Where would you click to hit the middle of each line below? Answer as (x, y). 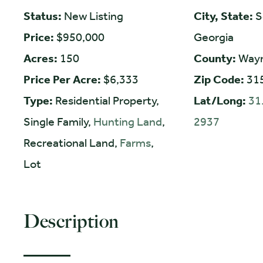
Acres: (42, 58)
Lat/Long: (221, 100)
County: (216, 58)
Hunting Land (128, 121)
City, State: (224, 16)
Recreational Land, (72, 142)
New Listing (94, 16)
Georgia (213, 37)
